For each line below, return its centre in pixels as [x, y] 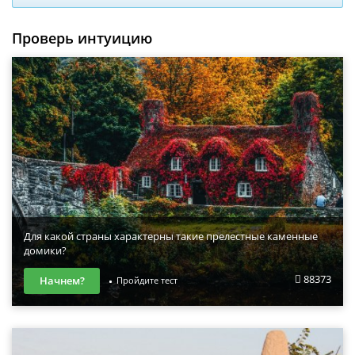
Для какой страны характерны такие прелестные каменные [171, 237]
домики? [45, 251]
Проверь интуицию [82, 38]
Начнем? [62, 280]
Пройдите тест [147, 281]
